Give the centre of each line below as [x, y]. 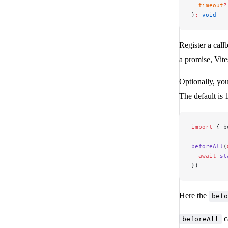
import [202, 127]
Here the [194, 196]
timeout [207, 5]
